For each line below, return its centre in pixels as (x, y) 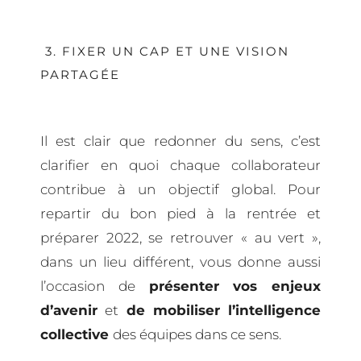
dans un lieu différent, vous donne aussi (180, 261)
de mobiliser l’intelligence (223, 310)
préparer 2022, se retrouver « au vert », (180, 237)
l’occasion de (95, 286)
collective (77, 334)
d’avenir (69, 310)
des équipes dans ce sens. (197, 334)
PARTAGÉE (80, 74)
